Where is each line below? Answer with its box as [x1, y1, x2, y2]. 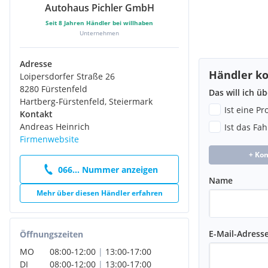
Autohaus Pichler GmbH [44, 1, 154, 15]
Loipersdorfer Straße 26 [20, 71, 115, 83]
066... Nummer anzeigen [57, 163, 158, 175]
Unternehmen [80, 29, 119, 38]
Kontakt [20, 108, 53, 120]
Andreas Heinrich [20, 121, 90, 133]
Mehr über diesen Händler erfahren [36, 188, 163, 199]
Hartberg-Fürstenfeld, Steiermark [20, 96, 153, 108]
